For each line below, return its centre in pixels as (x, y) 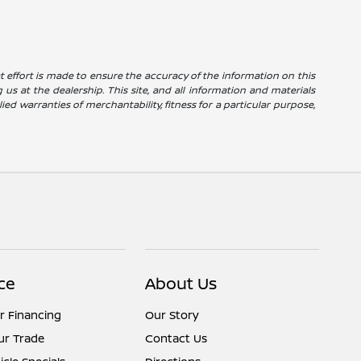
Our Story (172, 315)
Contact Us (176, 338)
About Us (181, 284)
